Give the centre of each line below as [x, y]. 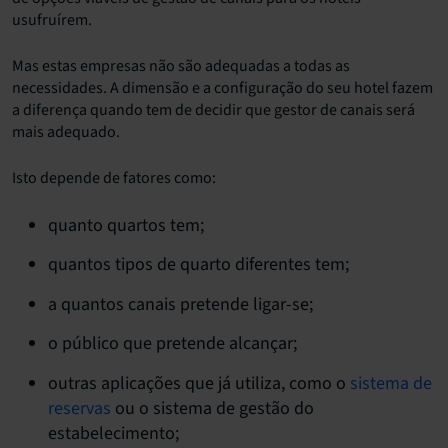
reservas [79, 408]
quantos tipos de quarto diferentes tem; [198, 265]
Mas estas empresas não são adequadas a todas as [181, 65]
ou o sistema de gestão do [212, 408]
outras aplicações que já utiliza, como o [199, 383]
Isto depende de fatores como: [114, 177]
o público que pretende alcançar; [172, 344]
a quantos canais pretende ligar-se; [180, 304]
